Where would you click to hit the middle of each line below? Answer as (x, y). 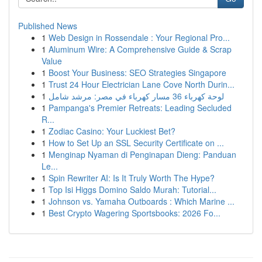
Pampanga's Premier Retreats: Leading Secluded (140, 108)
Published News (48, 26)
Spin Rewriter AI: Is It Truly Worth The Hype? (132, 178)
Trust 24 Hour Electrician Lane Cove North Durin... (142, 84)
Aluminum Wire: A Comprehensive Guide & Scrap (140, 49)
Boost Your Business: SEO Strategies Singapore (137, 73)
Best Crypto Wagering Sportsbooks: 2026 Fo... (135, 213)
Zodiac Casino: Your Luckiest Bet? (112, 131)
